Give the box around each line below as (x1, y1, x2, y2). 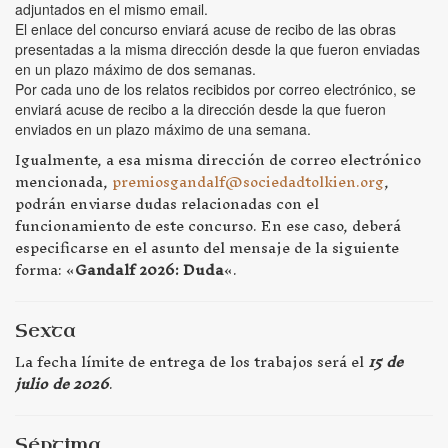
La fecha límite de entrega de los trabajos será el (15, 345, 368, 379)
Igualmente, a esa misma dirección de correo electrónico (15, 143, 421, 177)
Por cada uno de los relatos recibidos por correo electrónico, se (15, 79, 416, 100)
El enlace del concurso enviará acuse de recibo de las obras (15, 19, 396, 40)
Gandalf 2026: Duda (75, 253, 224, 287)
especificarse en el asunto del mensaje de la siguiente (15, 231, 399, 265)
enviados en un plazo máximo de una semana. (15, 119, 311, 140)
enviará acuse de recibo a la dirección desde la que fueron (15, 99, 386, 120)
